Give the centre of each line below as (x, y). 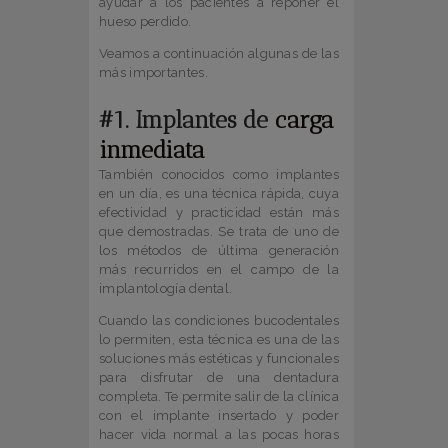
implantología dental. (166, 289)
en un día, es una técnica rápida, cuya (219, 194)
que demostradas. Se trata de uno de (219, 232)
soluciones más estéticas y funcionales (219, 359)
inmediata (152, 150)
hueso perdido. (145, 22)
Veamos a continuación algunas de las (219, 54)
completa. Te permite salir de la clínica (219, 397)
